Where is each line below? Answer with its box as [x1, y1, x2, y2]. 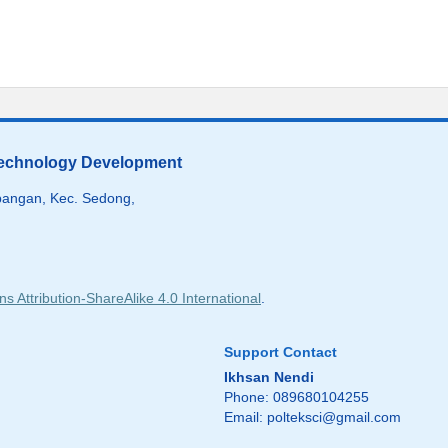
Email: [224, 409, 267, 426]
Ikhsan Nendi [224, 369, 314, 386]
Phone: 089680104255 [224, 389, 369, 406]
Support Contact [224, 344, 337, 361]
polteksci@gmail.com [267, 409, 401, 426]
